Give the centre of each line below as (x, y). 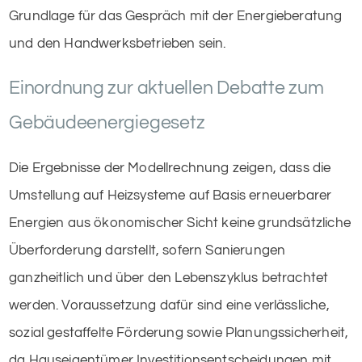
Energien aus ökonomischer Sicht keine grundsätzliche (180, 223)
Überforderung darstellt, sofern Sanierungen (147, 250)
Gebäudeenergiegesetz (107, 122)
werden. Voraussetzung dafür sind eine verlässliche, (169, 305)
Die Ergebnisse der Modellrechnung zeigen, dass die (170, 168)
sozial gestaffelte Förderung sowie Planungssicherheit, (179, 333)
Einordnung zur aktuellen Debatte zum (166, 88)
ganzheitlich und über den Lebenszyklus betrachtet (169, 278)
